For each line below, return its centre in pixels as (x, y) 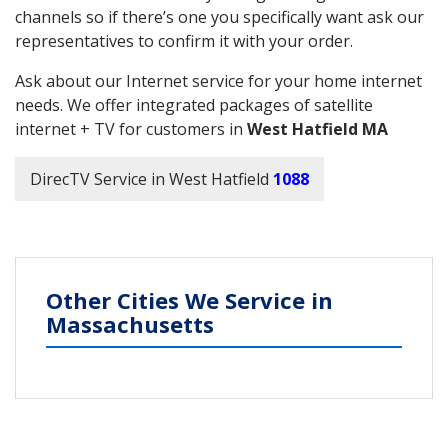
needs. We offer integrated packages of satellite (194, 104)
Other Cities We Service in (189, 299)
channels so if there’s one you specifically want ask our (219, 16)
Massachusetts (130, 323)
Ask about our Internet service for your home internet (218, 80)
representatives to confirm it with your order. (184, 40)
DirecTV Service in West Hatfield (149, 178)
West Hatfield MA (317, 128)
